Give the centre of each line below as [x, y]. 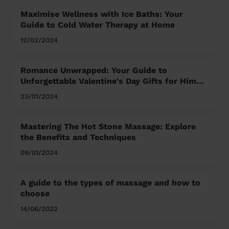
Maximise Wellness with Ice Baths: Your [102, 14]
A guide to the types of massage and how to [110, 183]
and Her [36, 92]
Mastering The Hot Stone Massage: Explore [108, 127]
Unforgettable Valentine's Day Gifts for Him [108, 81]
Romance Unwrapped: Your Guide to [94, 71]
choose [35, 194]
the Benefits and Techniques [78, 138]
